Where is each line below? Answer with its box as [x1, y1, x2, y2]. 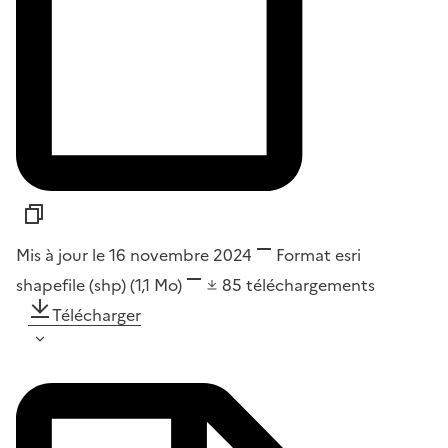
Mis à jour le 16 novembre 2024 [16, 243, 252, 268]
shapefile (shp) [16, 273, 130, 298]
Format [276, 243, 331, 268]
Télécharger [52, 303, 141, 328]
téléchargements [246, 273, 375, 298]
